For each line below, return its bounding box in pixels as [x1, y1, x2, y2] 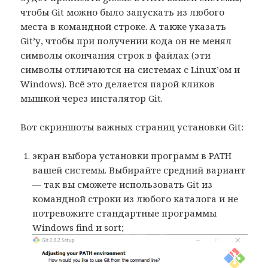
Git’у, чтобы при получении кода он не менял [20, 35, 232, 47]
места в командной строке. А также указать [20, 20, 227, 33]
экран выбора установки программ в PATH [32, 150, 232, 162]
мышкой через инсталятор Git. [20, 92, 163, 105]
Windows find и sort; [32, 221, 124, 234]
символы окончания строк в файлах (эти [20, 49, 211, 62]
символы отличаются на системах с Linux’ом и [20, 63, 240, 76]
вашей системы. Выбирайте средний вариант [32, 164, 246, 176]
